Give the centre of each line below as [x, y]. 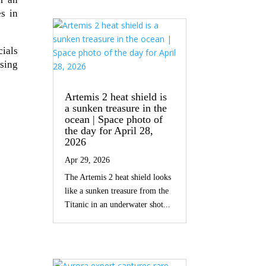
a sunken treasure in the [116, 108]
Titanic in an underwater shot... [118, 205]
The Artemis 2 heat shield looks [118, 178]
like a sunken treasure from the [117, 191]
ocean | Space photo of [114, 120]
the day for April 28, [109, 131]
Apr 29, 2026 [88, 160]
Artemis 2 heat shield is [116, 97]
